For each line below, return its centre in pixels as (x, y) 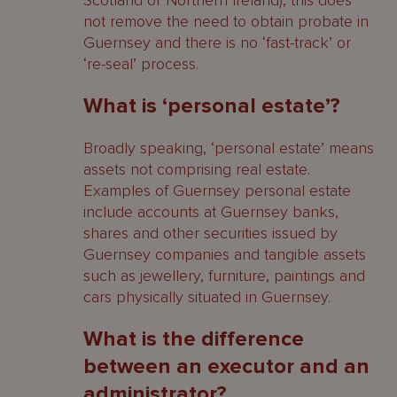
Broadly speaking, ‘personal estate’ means (229, 148)
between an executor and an (226, 366)
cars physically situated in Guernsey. (207, 297)
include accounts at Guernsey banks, (211, 212)
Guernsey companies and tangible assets (225, 254)
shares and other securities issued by (210, 233)
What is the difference (194, 339)
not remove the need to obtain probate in (226, 21)
